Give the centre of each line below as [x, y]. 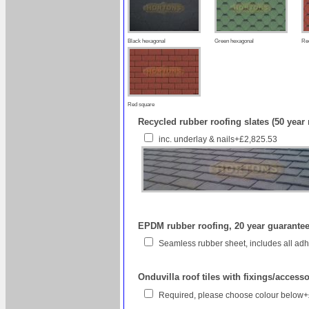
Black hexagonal [147, 41]
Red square [141, 104]
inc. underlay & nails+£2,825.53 [218, 139]
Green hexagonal [234, 41]
